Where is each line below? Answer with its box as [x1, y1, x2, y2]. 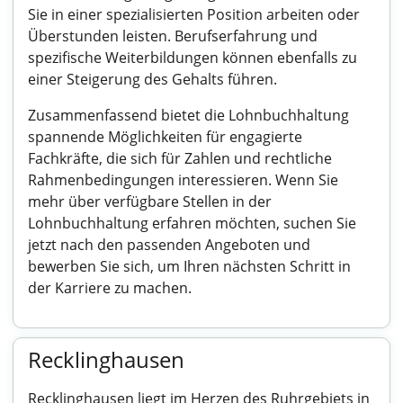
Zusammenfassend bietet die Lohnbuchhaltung [28, 105, 349, 125]
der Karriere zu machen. [28, 278, 192, 298]
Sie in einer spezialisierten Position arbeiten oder [28, 4, 360, 24]
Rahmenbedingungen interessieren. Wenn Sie [28, 170, 338, 190]
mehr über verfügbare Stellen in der [28, 192, 272, 211]
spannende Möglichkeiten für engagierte [28, 127, 302, 147]
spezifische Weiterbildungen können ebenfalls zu [28, 48, 357, 67]
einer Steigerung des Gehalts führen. [28, 69, 277, 89]
